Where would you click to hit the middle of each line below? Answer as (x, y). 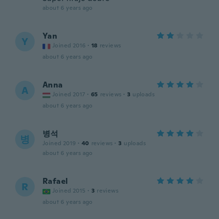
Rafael (55, 181)
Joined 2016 (69, 45)
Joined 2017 (69, 94)
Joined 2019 (59, 143)
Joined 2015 (69, 191)
